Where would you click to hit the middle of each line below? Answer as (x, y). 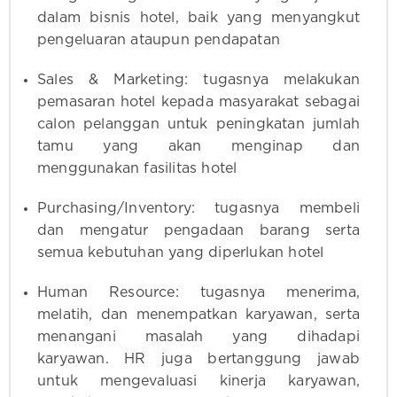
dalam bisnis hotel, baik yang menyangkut (198, 18)
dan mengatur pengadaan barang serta (198, 231)
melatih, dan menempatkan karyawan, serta (198, 315)
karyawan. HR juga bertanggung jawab (198, 359)
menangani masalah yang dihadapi (198, 337)
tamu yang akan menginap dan (198, 147)
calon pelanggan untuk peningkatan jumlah (198, 125)
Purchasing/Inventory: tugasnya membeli (198, 209)
